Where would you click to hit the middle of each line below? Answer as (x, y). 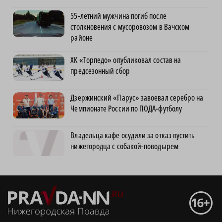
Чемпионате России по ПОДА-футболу (126, 109)
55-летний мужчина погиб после (118, 16)
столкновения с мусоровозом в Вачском (130, 27)
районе (82, 38)
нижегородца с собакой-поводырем (124, 146)
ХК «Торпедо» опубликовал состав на (126, 60)
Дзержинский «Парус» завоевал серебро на (137, 98)
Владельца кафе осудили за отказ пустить (133, 136)
